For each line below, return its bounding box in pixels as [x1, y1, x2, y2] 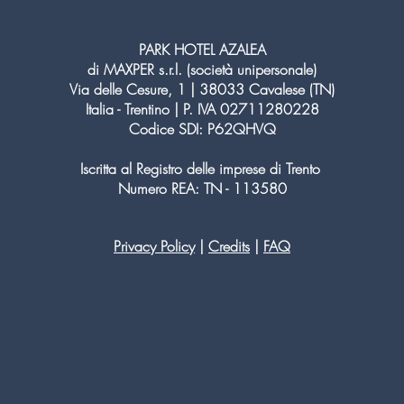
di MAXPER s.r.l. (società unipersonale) [87, 60, 317, 79]
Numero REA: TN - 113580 [117, 179, 287, 198]
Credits [208, 236, 250, 256]
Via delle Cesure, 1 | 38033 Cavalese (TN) [69, 79, 335, 99]
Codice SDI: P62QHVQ [128, 119, 276, 139]
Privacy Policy [114, 236, 195, 256]
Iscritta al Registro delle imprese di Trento [79, 159, 325, 179]
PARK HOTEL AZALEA [138, 40, 266, 60]
